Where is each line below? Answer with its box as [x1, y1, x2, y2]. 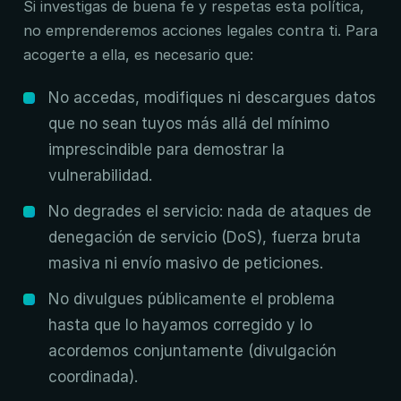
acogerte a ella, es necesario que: [23, 46, 253, 64]
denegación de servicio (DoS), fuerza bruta [48, 228, 361, 246]
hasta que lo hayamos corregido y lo [48, 316, 312, 334]
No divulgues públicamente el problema [48, 290, 335, 308]
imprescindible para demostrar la [48, 141, 285, 158]
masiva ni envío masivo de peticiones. [48, 254, 323, 272]
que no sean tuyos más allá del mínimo [48, 115, 329, 132]
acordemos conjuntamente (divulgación [48, 342, 337, 360]
